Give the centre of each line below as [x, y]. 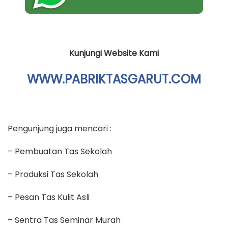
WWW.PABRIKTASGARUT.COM [114, 79]
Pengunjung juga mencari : [60, 128]
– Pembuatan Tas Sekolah [60, 151]
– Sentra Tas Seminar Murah [64, 220]
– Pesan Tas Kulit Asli [49, 197]
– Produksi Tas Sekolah [53, 174]
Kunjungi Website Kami [114, 53]
